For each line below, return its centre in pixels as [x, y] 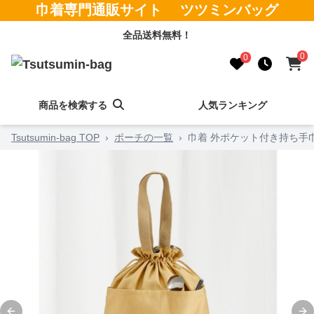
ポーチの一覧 [144, 137]
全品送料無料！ [157, 35]
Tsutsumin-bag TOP [55, 137]
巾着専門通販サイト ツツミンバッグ [157, 10]
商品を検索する [73, 105]
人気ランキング [232, 105]
